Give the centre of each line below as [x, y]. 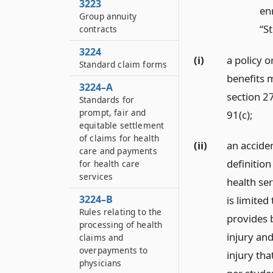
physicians [101, 263]
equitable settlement [122, 125]
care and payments [118, 151]
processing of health [121, 225]
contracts [98, 29]
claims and [101, 237]
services [96, 176]
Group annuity [108, 16]
